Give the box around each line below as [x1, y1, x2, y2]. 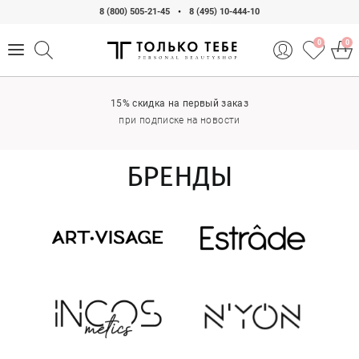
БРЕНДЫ [126, 159, 233, 194]
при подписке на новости [119, 114, 240, 126]
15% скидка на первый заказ [110, 97, 249, 109]
